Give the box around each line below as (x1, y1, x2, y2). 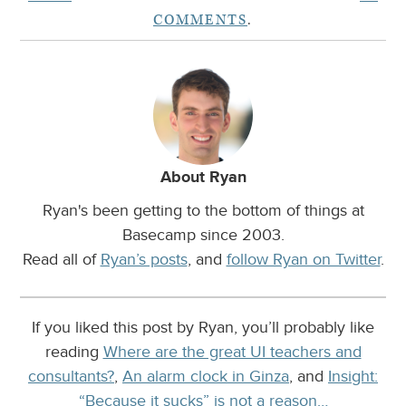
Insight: (328, 365, 378, 386)
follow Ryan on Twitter (226, 248, 381, 269)
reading (44, 341, 103, 362)
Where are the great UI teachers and (102, 341, 362, 362)
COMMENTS (153, 10, 247, 30)
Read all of (22, 248, 101, 269)
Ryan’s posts (100, 248, 188, 269)
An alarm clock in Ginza (122, 365, 289, 386)
